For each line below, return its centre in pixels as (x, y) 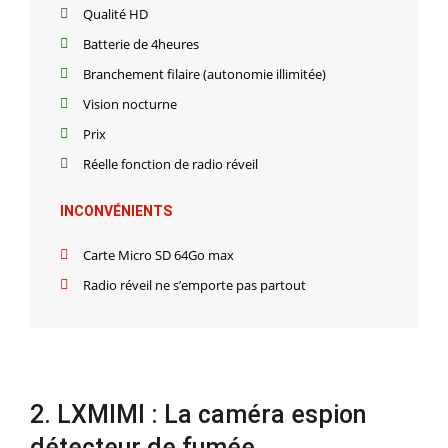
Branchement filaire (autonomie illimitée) (204, 73)
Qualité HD (115, 13)
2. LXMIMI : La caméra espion (198, 414)
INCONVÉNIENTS (116, 210)
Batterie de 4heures (140, 43)
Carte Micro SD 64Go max (158, 254)
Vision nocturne (129, 103)
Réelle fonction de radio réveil (170, 163)
